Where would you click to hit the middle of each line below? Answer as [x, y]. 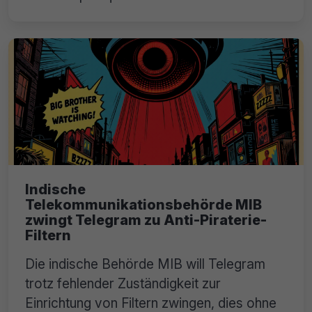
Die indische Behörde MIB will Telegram [145, 264]
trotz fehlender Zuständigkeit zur [123, 283]
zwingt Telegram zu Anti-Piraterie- [146, 220]
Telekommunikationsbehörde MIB [143, 204]
